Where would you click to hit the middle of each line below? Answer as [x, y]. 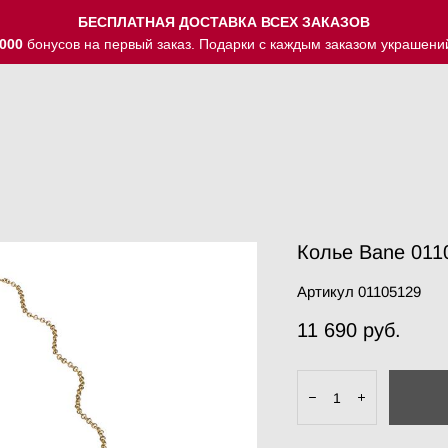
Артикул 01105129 [358, 291]
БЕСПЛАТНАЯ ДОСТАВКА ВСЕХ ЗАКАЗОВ [224, 22]
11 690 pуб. [348, 330]
